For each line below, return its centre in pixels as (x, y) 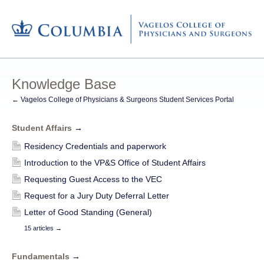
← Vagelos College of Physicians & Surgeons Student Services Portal (123, 99)
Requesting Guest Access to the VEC (93, 179)
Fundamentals (42, 256)
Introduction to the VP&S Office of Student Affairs (115, 162)
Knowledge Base (64, 84)
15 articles (40, 228)
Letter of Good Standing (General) (88, 212)
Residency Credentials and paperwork (95, 146)
